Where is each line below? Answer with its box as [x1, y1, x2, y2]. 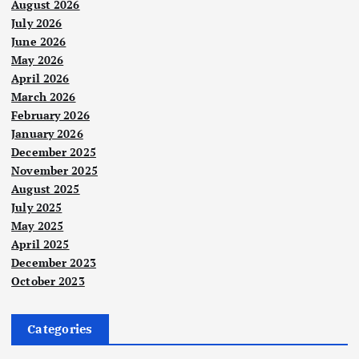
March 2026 [11, 88, 76, 104]
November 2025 [11, 162, 98, 178]
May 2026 [11, 51, 64, 67]
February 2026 [11, 107, 90, 123]
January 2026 [11, 125, 83, 141]
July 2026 [11, 14, 63, 30]
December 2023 [11, 254, 96, 270]
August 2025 [11, 180, 80, 196]
